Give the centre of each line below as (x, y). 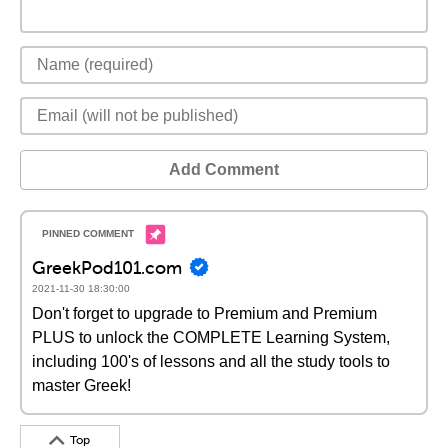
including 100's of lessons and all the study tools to (211, 361)
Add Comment (224, 169)
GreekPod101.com (107, 267)
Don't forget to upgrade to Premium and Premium (204, 313)
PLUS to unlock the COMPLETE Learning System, (211, 337)
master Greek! (81, 385)
